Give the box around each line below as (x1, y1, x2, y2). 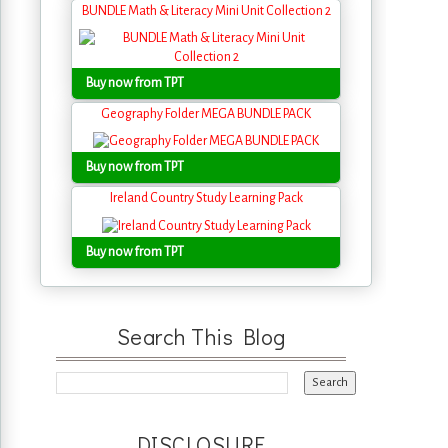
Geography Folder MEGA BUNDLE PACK (101, 107, 311, 121)
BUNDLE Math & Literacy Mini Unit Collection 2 (81, 4, 331, 18)
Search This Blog (116, 321, 286, 351)
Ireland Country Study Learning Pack (109, 191, 303, 206)
